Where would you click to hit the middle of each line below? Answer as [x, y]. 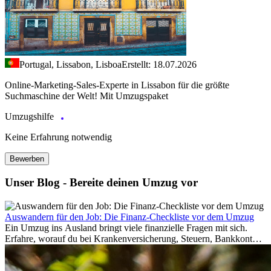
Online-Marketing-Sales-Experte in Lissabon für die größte [117, 85]
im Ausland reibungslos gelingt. [65, 260]
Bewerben [27, 158]
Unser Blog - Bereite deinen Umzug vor [101, 183]
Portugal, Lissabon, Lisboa [70, 64]
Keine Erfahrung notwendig [58, 137]
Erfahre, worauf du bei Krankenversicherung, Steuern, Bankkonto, [132, 239]
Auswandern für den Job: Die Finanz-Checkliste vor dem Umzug [129, 217]
